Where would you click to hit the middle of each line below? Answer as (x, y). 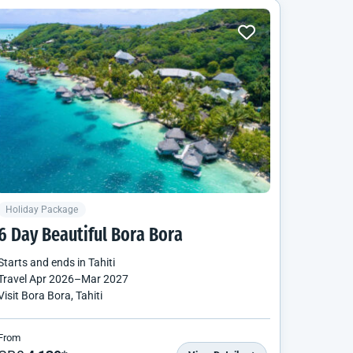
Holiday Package (42, 209)
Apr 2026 (52, 279)
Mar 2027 (105, 279)
